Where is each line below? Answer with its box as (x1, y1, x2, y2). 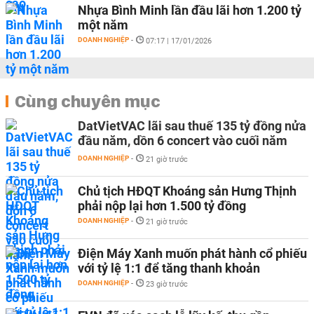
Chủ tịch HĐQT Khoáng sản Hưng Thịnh (78, 184, 296, 198)
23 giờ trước (146, 280, 188, 289)
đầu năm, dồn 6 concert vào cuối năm (78, 133, 287, 148)
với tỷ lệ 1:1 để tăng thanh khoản (78, 261, 260, 275)
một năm (78, 18, 128, 32)
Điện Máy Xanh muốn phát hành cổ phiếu (78, 246, 307, 261)
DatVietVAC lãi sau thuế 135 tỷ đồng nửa (78, 118, 306, 133)
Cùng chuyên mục (15, 90, 161, 111)
